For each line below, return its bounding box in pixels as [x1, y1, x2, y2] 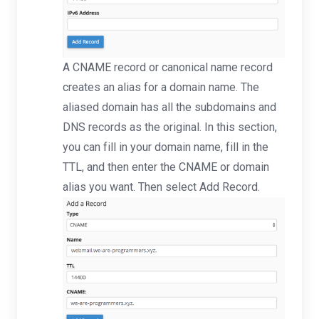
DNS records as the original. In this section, [63, 120, 277, 134]
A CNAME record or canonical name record [63, 60, 273, 74]
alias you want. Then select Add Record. [63, 179, 260, 194]
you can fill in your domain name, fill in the [63, 140, 268, 154]
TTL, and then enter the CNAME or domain [63, 159, 269, 174]
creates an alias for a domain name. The [63, 80, 259, 94]
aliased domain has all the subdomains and [63, 100, 276, 114]
